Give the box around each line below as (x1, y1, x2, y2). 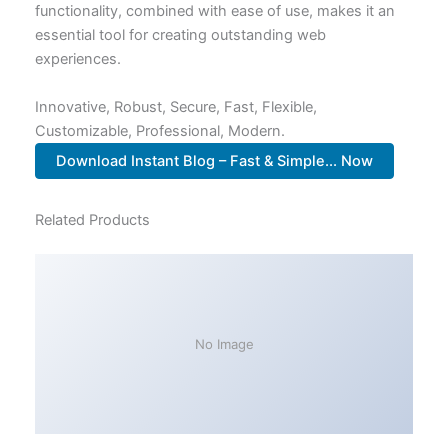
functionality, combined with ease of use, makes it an (34, 2, 395, 21)
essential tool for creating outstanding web (34, 26, 326, 45)
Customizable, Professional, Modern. (34, 121, 285, 140)
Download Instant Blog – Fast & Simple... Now (56, 151, 373, 170)
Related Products (34, 211, 150, 230)
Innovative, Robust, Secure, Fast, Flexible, (34, 97, 317, 116)
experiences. (34, 50, 121, 69)
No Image (194, 336, 254, 353)
